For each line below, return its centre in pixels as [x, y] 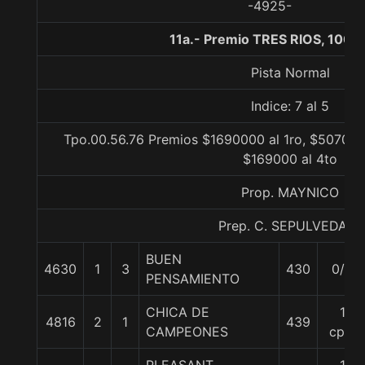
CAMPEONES [187, 332]
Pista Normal [290, 73]
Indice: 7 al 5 [290, 106]
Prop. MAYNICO [290, 192]
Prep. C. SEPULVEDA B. [290, 226]
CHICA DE [178, 312]
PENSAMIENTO [193, 279]
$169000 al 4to [290, 159]
